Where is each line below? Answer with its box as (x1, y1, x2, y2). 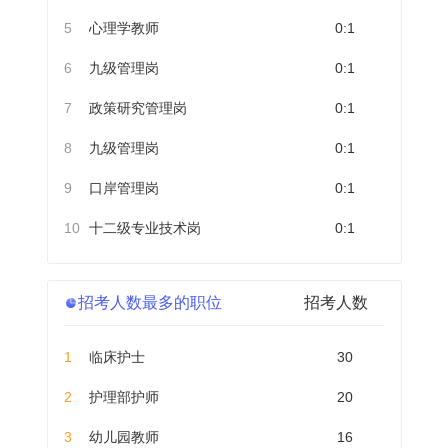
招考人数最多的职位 (78, 294, 223, 311)
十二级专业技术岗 (89, 220, 202, 236)
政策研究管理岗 (89, 100, 188, 116)
